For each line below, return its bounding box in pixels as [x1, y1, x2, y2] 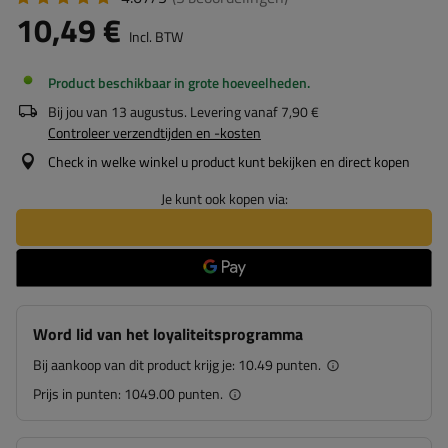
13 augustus [111, 101, 184, 122]
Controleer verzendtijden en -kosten [48, 122, 261, 143]
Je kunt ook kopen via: [160, 188, 288, 209]
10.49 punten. [238, 354, 321, 375]
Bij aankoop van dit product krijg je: [33, 354, 238, 375]
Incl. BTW [126, 26, 183, 47]
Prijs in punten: [33, 383, 124, 404]
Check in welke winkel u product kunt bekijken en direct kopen [48, 151, 410, 172]
